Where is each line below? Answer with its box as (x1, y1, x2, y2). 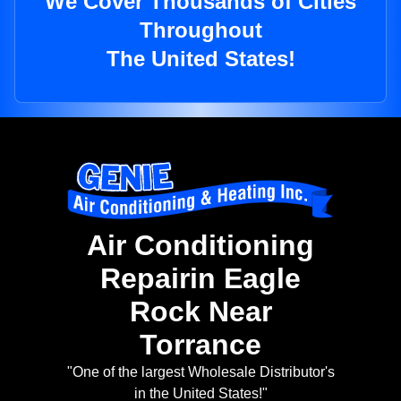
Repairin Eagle (100, 262, 301, 295)
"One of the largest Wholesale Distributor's (66, 364, 335, 380)
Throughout (139, 18, 262, 43)
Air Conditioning (87, 229, 314, 262)
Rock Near (129, 295, 272, 328)
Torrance (140, 328, 261, 362)
